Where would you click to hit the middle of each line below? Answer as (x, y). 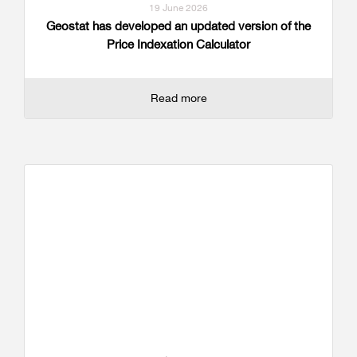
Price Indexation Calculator (178, 45)
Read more (178, 98)
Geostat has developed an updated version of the (178, 26)
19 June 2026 (178, 8)
